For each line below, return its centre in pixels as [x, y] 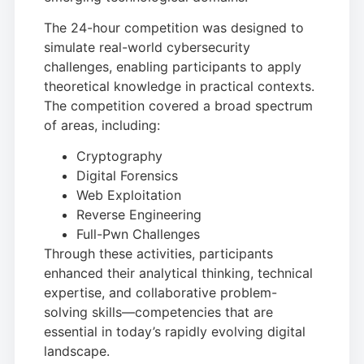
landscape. [77, 351]
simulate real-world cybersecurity [147, 48]
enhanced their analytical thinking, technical [178, 273]
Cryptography [119, 156]
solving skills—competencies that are [158, 312]
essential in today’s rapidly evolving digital [175, 332]
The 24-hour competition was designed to [174, 28]
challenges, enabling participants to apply [173, 67]
